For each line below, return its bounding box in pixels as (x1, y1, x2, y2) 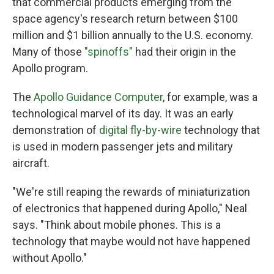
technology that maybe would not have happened (12, 234, 250, 248)
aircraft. (12, 156, 50, 169)
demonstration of (12, 123, 99, 136)
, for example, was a (163, 90, 257, 103)
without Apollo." (12, 251, 87, 264)
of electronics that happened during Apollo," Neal (12, 201, 247, 215)
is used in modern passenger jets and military (12, 139, 233, 153)
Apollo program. (12, 61, 88, 75)
